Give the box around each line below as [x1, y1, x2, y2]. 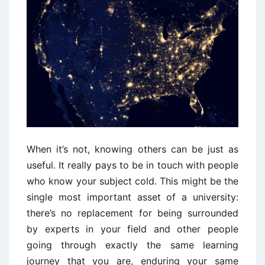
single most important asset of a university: [27, 191, 238, 203]
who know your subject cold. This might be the [27, 175, 238, 188]
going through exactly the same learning [27, 239, 238, 251]
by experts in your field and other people [27, 223, 238, 235]
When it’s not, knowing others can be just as [27, 143, 238, 156]
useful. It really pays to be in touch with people [27, 159, 238, 172]
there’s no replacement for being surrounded [27, 207, 238, 219]
